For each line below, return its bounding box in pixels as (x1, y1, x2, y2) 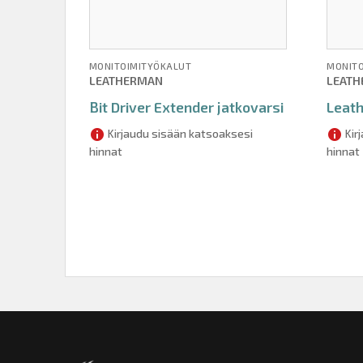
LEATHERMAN (88, 74, 163, 88)
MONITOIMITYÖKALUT (88, 60, 192, 72)
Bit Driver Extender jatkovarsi (88, 98, 284, 117)
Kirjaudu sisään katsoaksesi (105, 126, 253, 141)
